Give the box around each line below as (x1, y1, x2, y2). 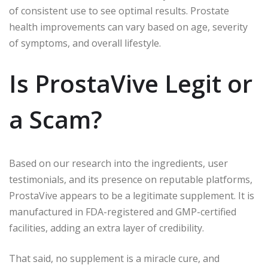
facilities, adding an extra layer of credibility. (9, 221, 204, 234)
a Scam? (9, 102, 102, 136)
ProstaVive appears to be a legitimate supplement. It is (9, 188, 254, 202)
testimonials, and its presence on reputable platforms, (9, 172, 252, 186)
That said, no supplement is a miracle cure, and (9, 251, 220, 265)
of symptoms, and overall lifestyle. (9, 36, 161, 50)
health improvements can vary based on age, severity (9, 20, 248, 33)
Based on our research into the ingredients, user (9, 156, 228, 170)
